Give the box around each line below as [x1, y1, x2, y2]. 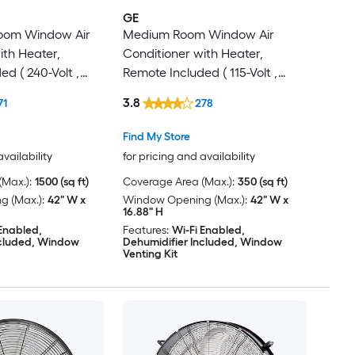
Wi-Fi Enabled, [171, 223, 245, 238]
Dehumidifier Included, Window [122, 235, 282, 250]
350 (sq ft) [237, 175, 288, 189]
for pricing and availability [122, 150, 255, 164]
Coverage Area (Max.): [122, 175, 235, 189]
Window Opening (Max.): [122, 193, 247, 208]
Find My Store [122, 130, 190, 144]
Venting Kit [122, 247, 177, 261]
